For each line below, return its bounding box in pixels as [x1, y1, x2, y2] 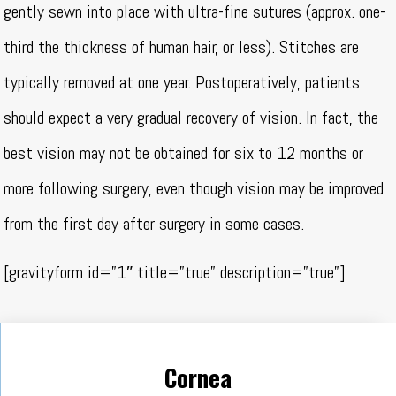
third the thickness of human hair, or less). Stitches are [4, 35, 360, 59]
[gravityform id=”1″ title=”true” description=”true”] [4, 261, 346, 285]
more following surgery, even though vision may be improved [4, 177, 385, 201]
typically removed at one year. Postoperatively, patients [4, 71, 361, 95]
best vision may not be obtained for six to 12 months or [4, 141, 364, 165]
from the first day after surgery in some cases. [4, 212, 305, 236]
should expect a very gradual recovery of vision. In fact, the [4, 106, 379, 130]
